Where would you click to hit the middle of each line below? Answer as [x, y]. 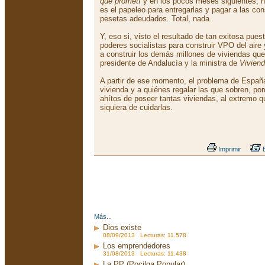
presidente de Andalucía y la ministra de [170, 63]
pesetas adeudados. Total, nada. [156, 19]
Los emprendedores [137, 246]
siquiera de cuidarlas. [136, 107]
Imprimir [229, 149]
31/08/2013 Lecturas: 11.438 [145, 253]
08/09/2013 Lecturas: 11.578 [145, 235]
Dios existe [122, 227]
